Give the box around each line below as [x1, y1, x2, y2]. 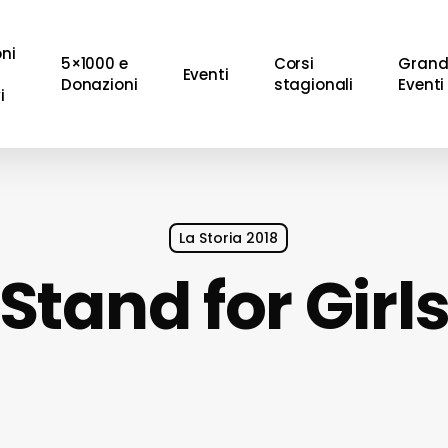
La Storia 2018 [179, 228, 278, 248]
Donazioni [60, 74, 138, 95]
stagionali [273, 74, 354, 95]
